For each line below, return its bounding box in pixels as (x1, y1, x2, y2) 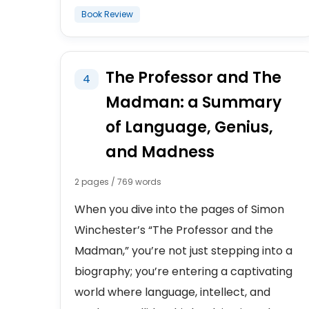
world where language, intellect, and (74, 284, 270, 300)
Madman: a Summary (106, 92, 281, 113)
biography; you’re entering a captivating (74, 263, 292, 279)
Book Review (81, 8, 133, 20)
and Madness (106, 141, 215, 163)
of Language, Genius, (106, 117, 273, 138)
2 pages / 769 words (74, 176, 161, 188)
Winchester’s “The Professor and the (74, 222, 273, 238)
